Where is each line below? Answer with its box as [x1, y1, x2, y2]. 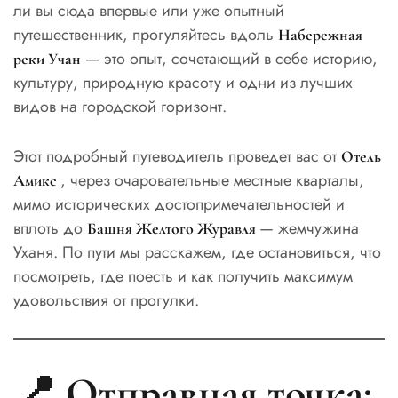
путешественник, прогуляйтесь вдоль [13, 22, 278, 46]
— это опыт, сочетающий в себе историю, [81, 46, 378, 70]
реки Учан [13, 48, 81, 68]
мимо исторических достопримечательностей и [13, 193, 345, 217]
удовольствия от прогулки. [13, 289, 199, 313]
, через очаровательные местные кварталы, [60, 169, 364, 193]
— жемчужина [259, 217, 359, 241]
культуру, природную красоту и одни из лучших [13, 70, 353, 94]
